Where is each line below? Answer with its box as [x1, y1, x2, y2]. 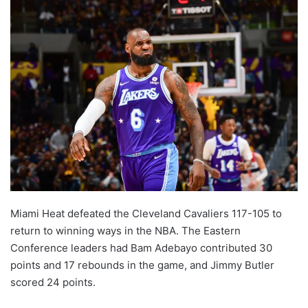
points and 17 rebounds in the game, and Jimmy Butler [10, 258, 274, 272]
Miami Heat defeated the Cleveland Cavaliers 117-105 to [10, 207, 282, 221]
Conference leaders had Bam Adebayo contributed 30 [10, 241, 272, 255]
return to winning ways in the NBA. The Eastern [10, 224, 241, 238]
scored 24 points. [10, 276, 96, 289]
